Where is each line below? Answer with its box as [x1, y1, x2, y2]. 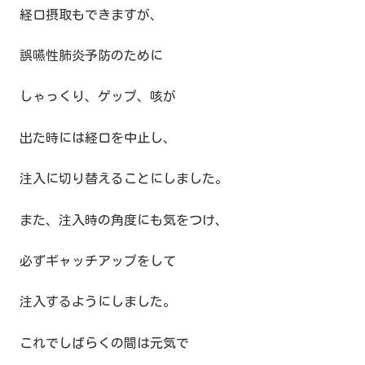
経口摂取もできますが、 [20, 7, 163, 21]
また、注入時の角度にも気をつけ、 [20, 213, 228, 226]
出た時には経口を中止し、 [20, 130, 176, 144]
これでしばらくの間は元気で [20, 336, 189, 350]
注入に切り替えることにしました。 [20, 172, 228, 186]
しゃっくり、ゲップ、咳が [20, 90, 176, 103]
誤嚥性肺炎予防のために [20, 49, 163, 63]
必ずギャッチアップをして [20, 253, 176, 267]
